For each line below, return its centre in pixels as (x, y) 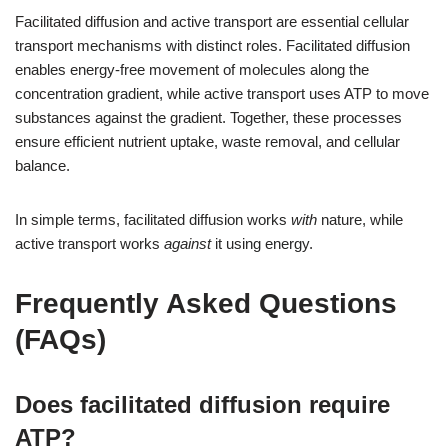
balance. (42, 165)
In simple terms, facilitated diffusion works (153, 219)
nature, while (360, 219)
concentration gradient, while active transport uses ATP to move (222, 93)
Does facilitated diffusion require (202, 404)
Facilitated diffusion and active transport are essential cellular (212, 21)
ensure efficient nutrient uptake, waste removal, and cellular (207, 141)
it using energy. (262, 243)
